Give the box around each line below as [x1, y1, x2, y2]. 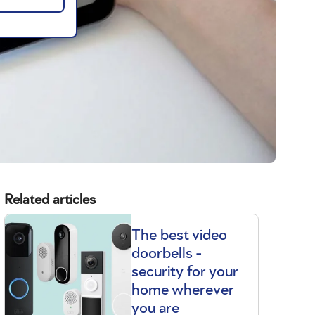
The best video [131, 227, 227, 243]
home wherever [131, 282, 234, 297]
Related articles [4, 193, 96, 207]
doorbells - [131, 245, 201, 261]
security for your [131, 264, 238, 279]
